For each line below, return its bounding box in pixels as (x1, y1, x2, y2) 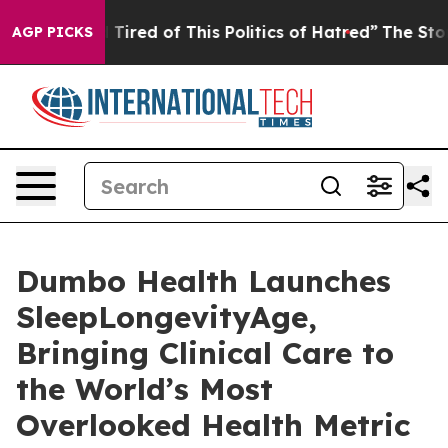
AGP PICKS (12, 23, 93, 41)
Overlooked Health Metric (16, 406, 410, 444)
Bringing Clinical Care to (16, 334, 394, 372)
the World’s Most (16, 370, 273, 408)
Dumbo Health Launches (16, 262, 391, 300)
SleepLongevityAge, (16, 298, 317, 336)
